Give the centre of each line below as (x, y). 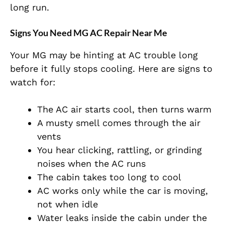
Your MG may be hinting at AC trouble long (104, 55)
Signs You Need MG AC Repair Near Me (89, 33)
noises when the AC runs (91, 164)
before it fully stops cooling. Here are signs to (111, 69)
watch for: (33, 82)
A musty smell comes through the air (119, 123)
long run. (30, 8)
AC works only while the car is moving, (123, 191)
